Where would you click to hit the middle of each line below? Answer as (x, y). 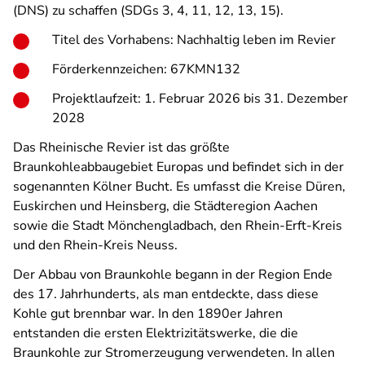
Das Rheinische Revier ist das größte (121, 147)
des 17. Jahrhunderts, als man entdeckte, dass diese (166, 294)
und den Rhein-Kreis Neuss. (95, 245)
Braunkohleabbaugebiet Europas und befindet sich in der (178, 167)
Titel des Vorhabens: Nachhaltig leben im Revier (194, 40)
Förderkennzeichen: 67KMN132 (146, 69)
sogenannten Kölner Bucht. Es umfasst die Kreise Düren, (179, 187)
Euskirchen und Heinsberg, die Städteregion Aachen (165, 206)
